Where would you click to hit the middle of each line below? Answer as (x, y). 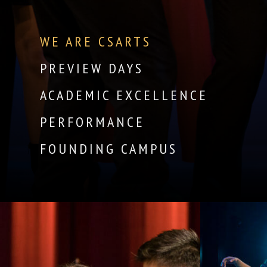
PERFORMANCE (93, 122)
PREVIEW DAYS (92, 68)
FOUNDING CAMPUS (109, 149)
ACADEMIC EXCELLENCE (124, 95)
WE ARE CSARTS (96, 41)
